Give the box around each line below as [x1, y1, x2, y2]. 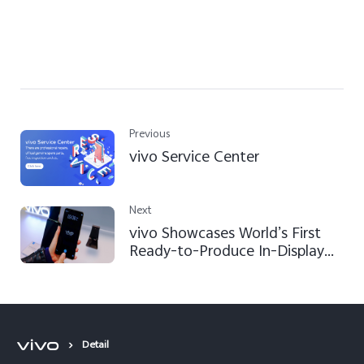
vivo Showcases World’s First [129, 222, 322, 249]
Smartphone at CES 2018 [129, 275, 297, 302]
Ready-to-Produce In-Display [129, 240, 325, 266]
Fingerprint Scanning [129, 258, 266, 284]
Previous [129, 125, 171, 145]
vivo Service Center [129, 145, 260, 171]
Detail [82, 336, 109, 355]
